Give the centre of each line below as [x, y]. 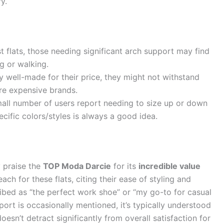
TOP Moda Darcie [77, 166]
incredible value [169, 166]
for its [125, 166]
